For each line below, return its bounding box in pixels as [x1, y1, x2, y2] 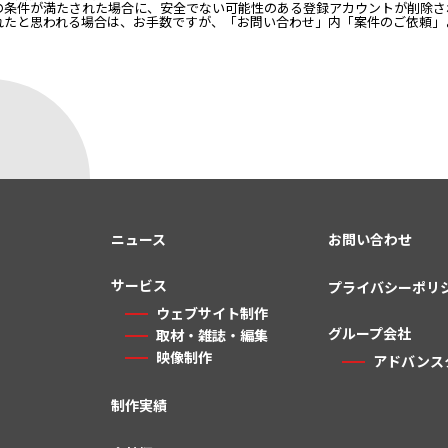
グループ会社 [328, 323, 412, 343]
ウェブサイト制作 [156, 303, 269, 323]
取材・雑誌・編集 [156, 325, 269, 345]
